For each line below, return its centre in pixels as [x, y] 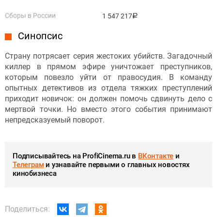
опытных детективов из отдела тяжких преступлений [108, 88]
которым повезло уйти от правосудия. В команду [108, 77]
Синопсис [40, 36]
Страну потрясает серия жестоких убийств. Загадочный [108, 56]
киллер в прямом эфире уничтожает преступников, [108, 66]
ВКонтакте [156, 156]
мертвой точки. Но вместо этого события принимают [108, 109]
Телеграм [28, 164]
